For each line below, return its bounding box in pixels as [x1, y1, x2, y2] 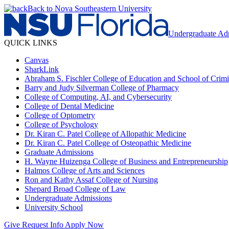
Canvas [25, 56, 49, 64]
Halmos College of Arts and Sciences [25, 166, 145, 175]
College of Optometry [25, 111, 95, 120]
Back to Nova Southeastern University [28, 4, 152, 13]
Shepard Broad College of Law [25, 185, 126, 193]
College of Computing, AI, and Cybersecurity [25, 93, 172, 101]
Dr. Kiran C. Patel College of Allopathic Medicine [25, 129, 186, 138]
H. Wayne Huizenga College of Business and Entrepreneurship [25, 157, 228, 166]
